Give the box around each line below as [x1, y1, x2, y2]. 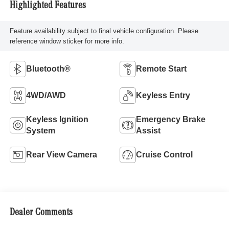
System [26, 126, 55, 135]
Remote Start [136, 64, 187, 73]
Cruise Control [136, 150, 193, 159]
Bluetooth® [26, 64, 71, 73]
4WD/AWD [26, 90, 66, 100]
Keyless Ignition [26, 114, 88, 124]
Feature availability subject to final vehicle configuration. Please [9, 27, 198, 35]
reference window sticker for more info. [9, 37, 124, 45]
